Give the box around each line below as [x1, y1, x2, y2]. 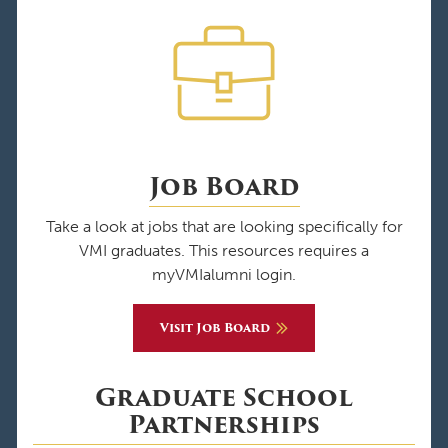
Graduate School [95, 378, 353, 416]
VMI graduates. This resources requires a [79, 240, 369, 260]
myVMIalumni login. [152, 264, 296, 284]
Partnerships [128, 405, 320, 443]
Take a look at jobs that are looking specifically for [45, 216, 403, 236]
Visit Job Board [160, 317, 270, 337]
